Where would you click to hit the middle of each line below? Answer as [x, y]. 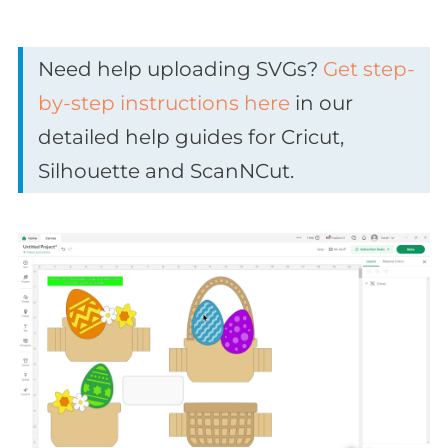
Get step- [369, 69]
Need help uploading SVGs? [180, 69]
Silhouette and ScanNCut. [166, 171]
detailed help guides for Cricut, [191, 137]
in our [321, 103]
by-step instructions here [164, 103]
